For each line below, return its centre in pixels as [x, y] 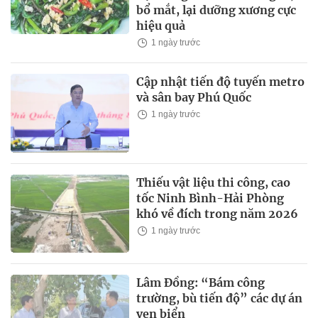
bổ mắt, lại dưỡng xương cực [216, 10]
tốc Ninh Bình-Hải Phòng [210, 198]
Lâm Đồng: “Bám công [201, 282]
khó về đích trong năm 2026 [218, 213]
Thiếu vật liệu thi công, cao [214, 182]
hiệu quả [161, 26]
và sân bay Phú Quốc [194, 98]
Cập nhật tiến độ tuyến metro [221, 82]
